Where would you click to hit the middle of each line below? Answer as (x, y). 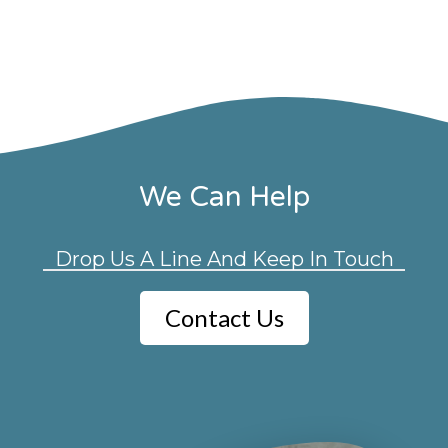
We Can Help (224, 197)
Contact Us (224, 318)
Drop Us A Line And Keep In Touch (224, 259)
